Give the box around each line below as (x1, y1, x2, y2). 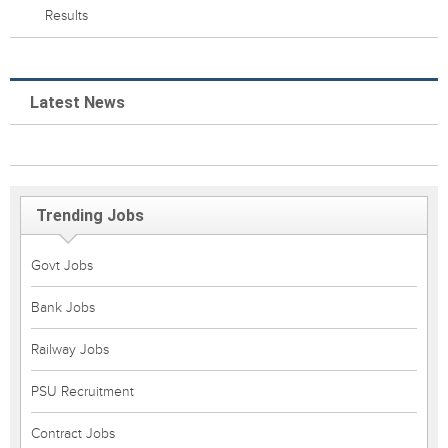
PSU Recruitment (31, 383, 134, 400)
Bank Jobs (31, 299, 95, 316)
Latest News (30, 93, 125, 112)
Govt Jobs (31, 257, 93, 274)
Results (44, 7, 88, 24)
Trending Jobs (36, 206, 144, 225)
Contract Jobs (31, 425, 115, 442)
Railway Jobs (31, 341, 109, 358)
